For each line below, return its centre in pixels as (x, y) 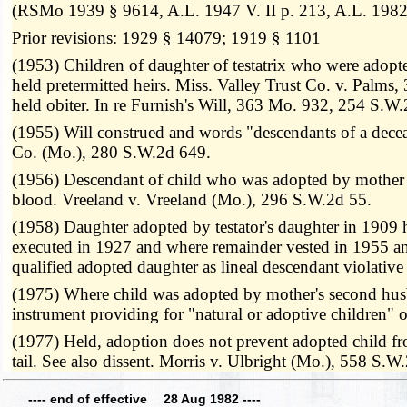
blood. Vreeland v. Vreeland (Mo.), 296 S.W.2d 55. (192, 199)
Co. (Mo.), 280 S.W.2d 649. (112, 152)
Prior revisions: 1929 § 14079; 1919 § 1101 (167, 37)
